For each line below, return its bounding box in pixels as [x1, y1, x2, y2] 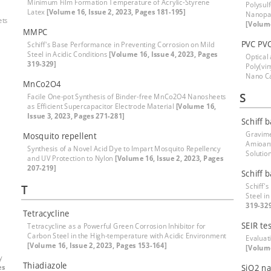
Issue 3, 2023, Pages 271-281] [27, 111, 125, 121]
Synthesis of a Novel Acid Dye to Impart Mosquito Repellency [27, 143, 221, 154]
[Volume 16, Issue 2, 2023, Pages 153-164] [27, 240, 167, 250]
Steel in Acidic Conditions [27, 49, 109, 59]
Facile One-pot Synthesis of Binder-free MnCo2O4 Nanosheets [27, 91, 227, 102]
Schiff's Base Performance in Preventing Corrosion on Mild [27, 39, 215, 50]
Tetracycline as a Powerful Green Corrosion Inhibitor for [27, 221, 206, 231]
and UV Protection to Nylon [27, 153, 115, 163]
